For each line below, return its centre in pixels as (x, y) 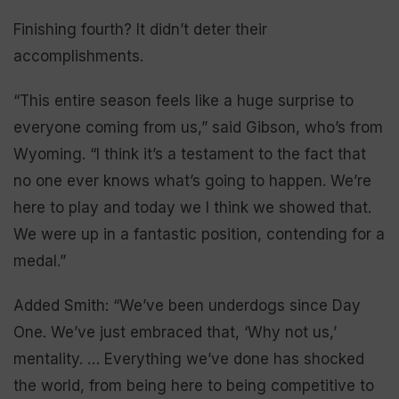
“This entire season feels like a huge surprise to (183, 100)
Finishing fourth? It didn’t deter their (140, 29)
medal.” (40, 261)
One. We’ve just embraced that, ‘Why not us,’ (175, 332)
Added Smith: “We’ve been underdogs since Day (187, 305)
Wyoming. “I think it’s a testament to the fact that (190, 154)
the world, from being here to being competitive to (194, 385)
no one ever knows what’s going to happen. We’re (192, 180)
